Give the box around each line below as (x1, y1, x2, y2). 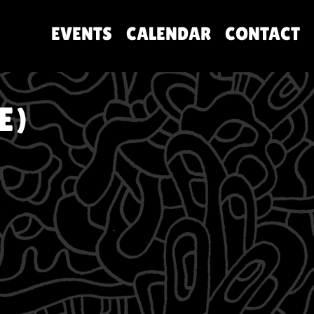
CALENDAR (126, 22, 211, 44)
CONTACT (225, 22, 300, 44)
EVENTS (51, 22, 112, 44)
